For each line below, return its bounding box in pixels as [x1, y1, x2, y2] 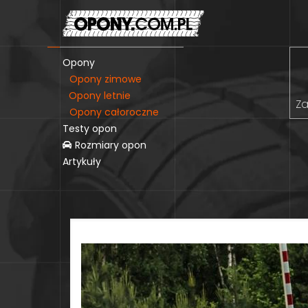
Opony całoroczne [69, 104, 159, 119]
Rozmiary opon [72, 137, 146, 152]
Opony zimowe [69, 71, 142, 86]
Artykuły [63, 154, 101, 168]
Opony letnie [69, 88, 131, 102]
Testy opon [63, 121, 117, 135]
